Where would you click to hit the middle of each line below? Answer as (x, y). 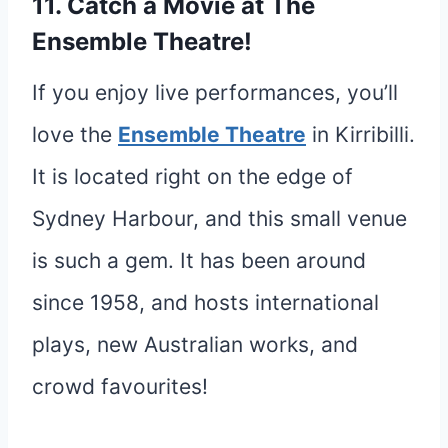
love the (75, 134)
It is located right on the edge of (192, 176)
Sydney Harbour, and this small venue (219, 218)
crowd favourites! (120, 386)
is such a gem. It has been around (199, 260)
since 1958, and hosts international (205, 302)
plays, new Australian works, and (195, 344)
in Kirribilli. (360, 134)
